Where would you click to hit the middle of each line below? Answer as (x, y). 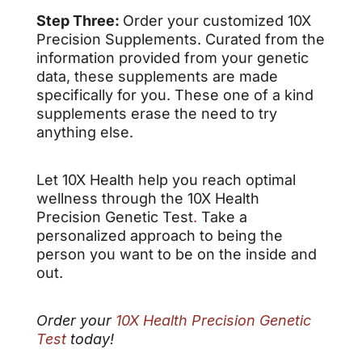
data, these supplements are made (157, 76)
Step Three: (79, 21)
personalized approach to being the (159, 236)
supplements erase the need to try (156, 114)
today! (92, 339)
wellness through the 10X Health (147, 198)
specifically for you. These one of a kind (175, 95)
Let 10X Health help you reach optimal (166, 180)
